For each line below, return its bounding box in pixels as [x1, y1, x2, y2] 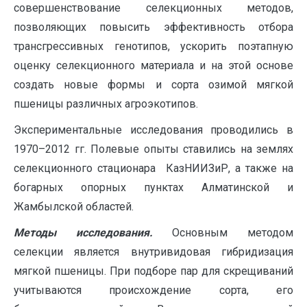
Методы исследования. [14, 226, 153, 239]
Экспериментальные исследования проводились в [14, 123, 293, 136]
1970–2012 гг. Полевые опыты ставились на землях [14, 143, 293, 156]
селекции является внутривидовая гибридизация [14, 245, 293, 258]
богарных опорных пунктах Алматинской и [14, 181, 293, 194]
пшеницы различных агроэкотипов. [14, 97, 198, 110]
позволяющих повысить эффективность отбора [14, 21, 293, 34]
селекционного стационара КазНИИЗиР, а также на [14, 162, 293, 175]
